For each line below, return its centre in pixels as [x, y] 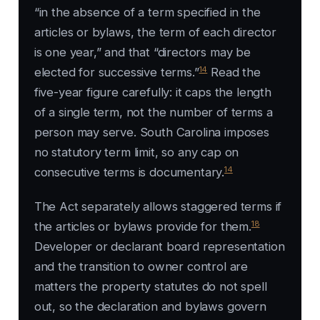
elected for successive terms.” [116, 72]
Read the [234, 72]
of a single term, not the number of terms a [153, 112]
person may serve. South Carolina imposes [151, 132]
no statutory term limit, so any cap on [136, 152]
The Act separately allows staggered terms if [158, 207]
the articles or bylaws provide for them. [142, 227]
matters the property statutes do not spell [150, 287]
